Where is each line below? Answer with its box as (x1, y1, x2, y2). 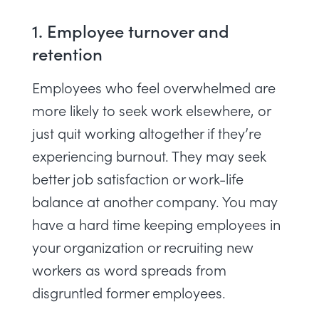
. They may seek (165, 146, 266, 165)
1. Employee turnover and (32, 19, 229, 42)
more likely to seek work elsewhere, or (32, 100, 271, 120)
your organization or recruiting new (32, 237, 253, 256)
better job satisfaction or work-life (32, 169, 244, 188)
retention (32, 41, 103, 65)
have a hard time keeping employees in (32, 214, 281, 234)
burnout (116, 146, 165, 165)
